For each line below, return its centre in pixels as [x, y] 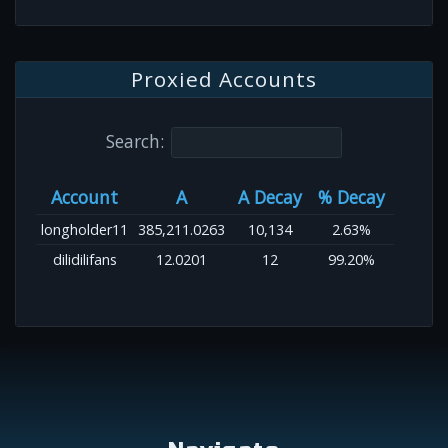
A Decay [269, 196]
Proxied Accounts [224, 79]
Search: [135, 140]
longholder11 [84, 229]
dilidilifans [84, 259]
